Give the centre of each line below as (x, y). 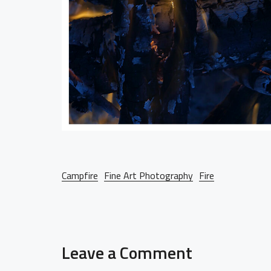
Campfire (80, 175)
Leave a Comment (127, 252)
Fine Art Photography (149, 175)
